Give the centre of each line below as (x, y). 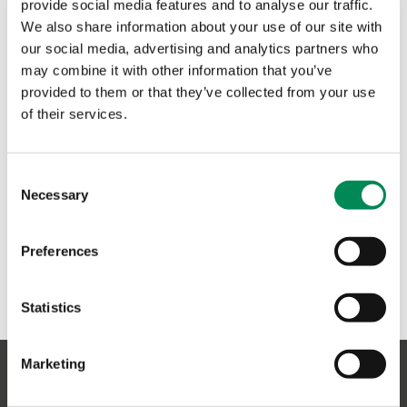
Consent (32, 176)
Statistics (51, 307)
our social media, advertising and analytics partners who (199, 48)
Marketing (53, 363)
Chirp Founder (203, 84)
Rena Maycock (203, 63)
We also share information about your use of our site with (202, 26)
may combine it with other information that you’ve (177, 70)
